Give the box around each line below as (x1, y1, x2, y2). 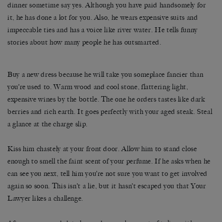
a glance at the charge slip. (7, 120, 88, 129)
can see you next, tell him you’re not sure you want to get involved (7, 169, 208, 178)
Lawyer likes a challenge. (7, 194, 83, 203)
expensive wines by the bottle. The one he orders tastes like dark (7, 95, 205, 104)
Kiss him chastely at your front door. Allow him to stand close (7, 145, 197, 154)
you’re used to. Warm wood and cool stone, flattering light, (7, 83, 188, 92)
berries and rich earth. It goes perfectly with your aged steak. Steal (7, 108, 213, 116)
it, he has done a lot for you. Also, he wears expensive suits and (7, 13, 198, 22)
